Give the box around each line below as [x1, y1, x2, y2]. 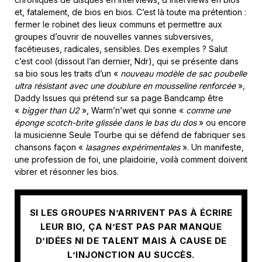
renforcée [199, 80, 238, 91]
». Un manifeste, [182, 142, 244, 152]
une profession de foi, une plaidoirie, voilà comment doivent [15, 154, 247, 164]
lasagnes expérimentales [85, 142, 182, 152]
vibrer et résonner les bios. [15, 166, 119, 177]
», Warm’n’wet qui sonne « [82, 105, 186, 115]
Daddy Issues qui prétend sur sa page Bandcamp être [15, 92, 223, 103]
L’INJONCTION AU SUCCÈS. [67, 249, 195, 261]
